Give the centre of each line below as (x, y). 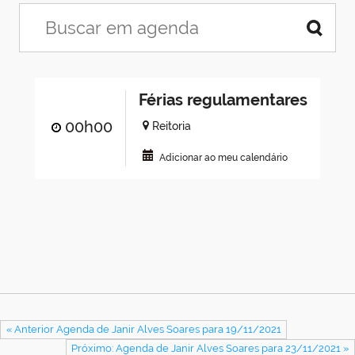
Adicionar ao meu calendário (224, 158)
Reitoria (172, 126)
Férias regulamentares (223, 100)
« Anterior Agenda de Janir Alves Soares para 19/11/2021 (143, 330)
